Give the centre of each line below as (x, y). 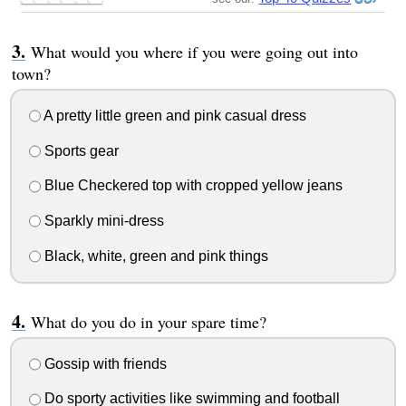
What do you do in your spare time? (148, 321)
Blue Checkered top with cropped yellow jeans (191, 186)
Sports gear (79, 150)
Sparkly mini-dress (102, 221)
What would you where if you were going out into (194, 52)
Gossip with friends (103, 363)
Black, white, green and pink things (154, 256)
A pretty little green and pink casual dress (173, 115)
